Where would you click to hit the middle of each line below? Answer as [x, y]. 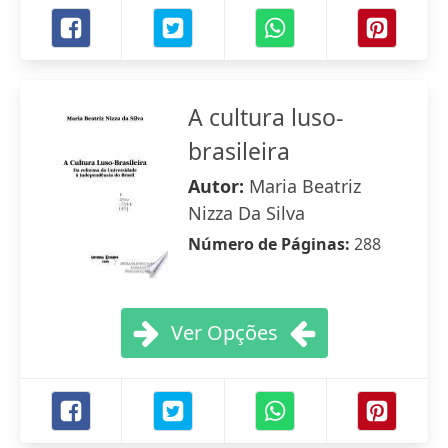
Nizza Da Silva [246, 213]
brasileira [239, 151]
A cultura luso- [265, 117]
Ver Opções [224, 332]
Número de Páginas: [271, 244]
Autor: [218, 186]
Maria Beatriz [305, 186]
